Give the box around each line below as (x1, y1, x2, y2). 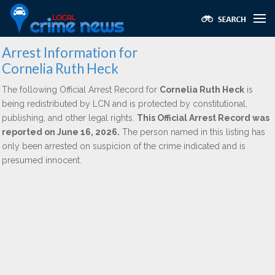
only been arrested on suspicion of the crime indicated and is (2, 141, 246, 151)
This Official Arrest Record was (137, 113, 269, 123)
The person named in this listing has (120, 127, 265, 137)
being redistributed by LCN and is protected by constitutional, (2, 99, 247, 109)
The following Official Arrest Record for (2, 85, 160, 95)
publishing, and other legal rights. (2, 113, 137, 123)
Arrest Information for (2, 44, 137, 61)
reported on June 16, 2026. (2, 127, 120, 137)
